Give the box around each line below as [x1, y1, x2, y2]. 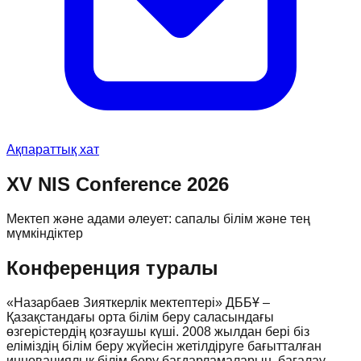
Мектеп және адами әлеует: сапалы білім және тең [6, 211, 310, 226]
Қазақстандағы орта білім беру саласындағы [6, 309, 274, 324]
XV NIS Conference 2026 [6, 172, 229, 195]
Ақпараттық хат [6, 143, 99, 156]
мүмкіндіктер [6, 226, 83, 240]
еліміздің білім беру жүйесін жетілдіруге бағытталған [6, 338, 322, 353]
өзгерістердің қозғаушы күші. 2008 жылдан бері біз [6, 324, 309, 338]
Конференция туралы [6, 256, 218, 279]
